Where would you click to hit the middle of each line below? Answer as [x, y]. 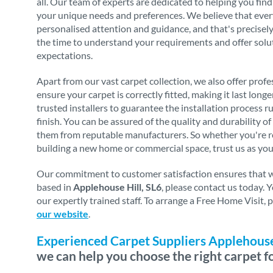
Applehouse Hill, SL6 [117, 187]
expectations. [65, 55]
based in [55, 187]
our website [62, 214]
